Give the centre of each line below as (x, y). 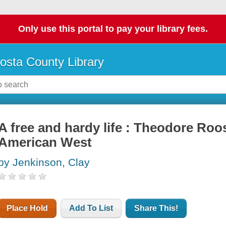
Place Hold (27, 208)
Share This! (156, 208)
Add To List (91, 208)
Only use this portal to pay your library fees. (113, 29)
